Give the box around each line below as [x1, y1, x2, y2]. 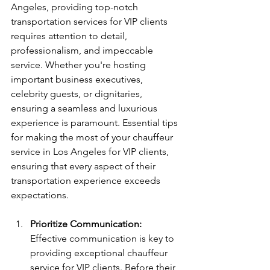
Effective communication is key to [30, 232, 177, 244]
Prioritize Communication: [30, 218, 142, 230]
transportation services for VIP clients [11, 15, 170, 27]
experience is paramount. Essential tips [11, 116, 180, 128]
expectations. [11, 189, 69, 201]
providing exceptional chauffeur [30, 246, 170, 259]
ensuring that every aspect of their [11, 160, 158, 172]
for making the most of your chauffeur [11, 131, 175, 143]
